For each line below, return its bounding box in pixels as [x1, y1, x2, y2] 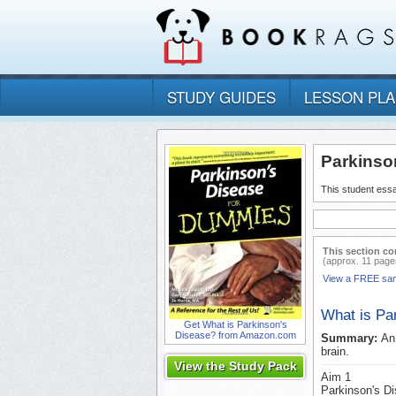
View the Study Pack [173, 359, 297, 374]
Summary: [321, 331, 381, 346]
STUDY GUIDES [167, 86, 276, 109]
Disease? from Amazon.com [174, 330, 296, 341]
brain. [321, 345, 349, 359]
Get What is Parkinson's [183, 319, 287, 331]
